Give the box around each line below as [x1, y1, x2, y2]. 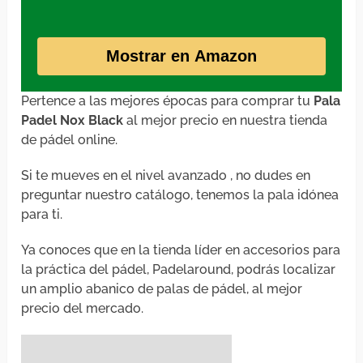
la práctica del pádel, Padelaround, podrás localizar [21, 262, 336, 278]
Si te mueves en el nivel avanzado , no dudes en [21, 168, 311, 184]
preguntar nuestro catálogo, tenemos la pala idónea [21, 187, 340, 203]
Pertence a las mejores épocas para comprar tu [21, 93, 314, 109]
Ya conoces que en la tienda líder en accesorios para [21, 242, 341, 258]
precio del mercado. [21, 301, 144, 317]
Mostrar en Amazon [105, 47, 257, 66]
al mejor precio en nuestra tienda [123, 113, 328, 129]
